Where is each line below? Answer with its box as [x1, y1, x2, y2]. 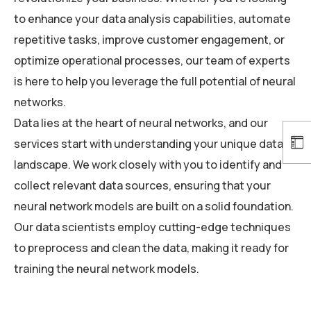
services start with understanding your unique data [14, 135, 283, 151]
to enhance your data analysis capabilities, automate [14, 10, 291, 26]
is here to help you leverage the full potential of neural [14, 73, 296, 89]
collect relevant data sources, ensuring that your [14, 177, 271, 193]
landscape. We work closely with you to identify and [14, 156, 282, 172]
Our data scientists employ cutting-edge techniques [14, 219, 291, 235]
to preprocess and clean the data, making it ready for [14, 239, 289, 255]
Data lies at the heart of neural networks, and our [14, 115, 268, 131]
